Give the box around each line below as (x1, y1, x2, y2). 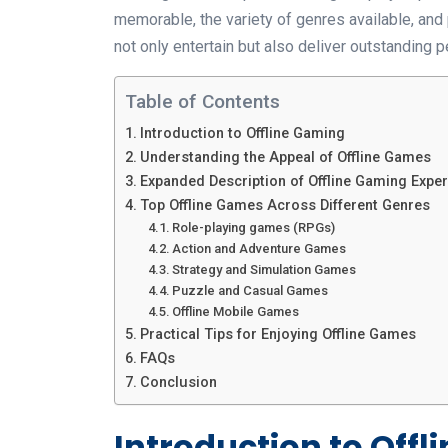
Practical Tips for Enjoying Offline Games (139, 325, 416, 343)
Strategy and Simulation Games (172, 261, 357, 277)
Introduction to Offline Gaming (139, 124, 345, 142)
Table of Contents (125, 89, 280, 113)
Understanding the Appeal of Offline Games (139, 148, 431, 166)
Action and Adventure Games (172, 240, 347, 256)
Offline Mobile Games (172, 303, 300, 319)
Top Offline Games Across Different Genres (139, 196, 430, 214)
